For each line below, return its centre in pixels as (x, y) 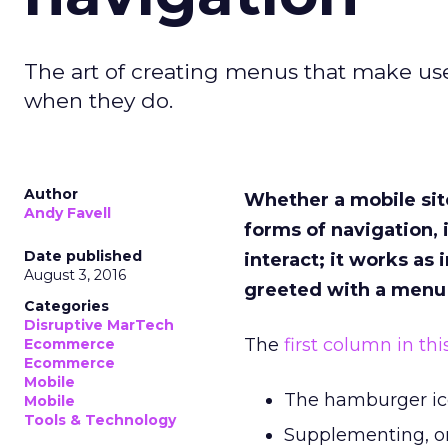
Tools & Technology (100, 420)
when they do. (98, 100)
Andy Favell (67, 213)
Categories (66, 306)
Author (51, 194)
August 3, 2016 (75, 275)
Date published (83, 256)
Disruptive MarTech (99, 325)
